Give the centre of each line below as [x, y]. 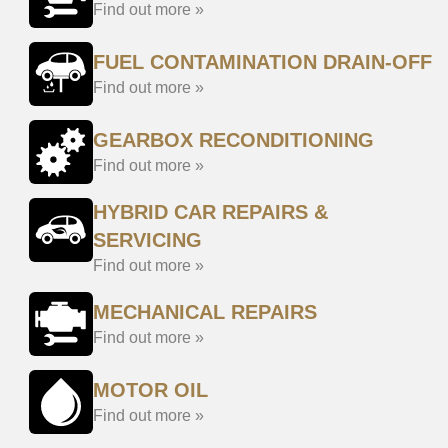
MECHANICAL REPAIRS [205, 312]
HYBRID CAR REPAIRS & [210, 212]
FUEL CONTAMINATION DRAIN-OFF [262, 62]
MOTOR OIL [150, 390]
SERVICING [147, 240]
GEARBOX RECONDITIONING [233, 140]
